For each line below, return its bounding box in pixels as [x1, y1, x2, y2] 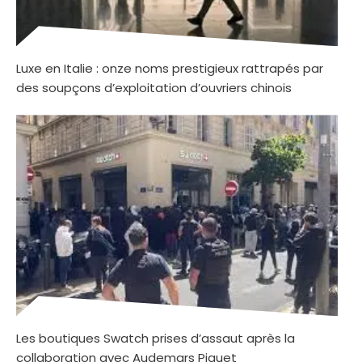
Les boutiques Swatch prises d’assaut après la [16, 330, 295, 347]
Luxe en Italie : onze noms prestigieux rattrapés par [16, 60, 323, 78]
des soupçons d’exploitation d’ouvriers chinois [16, 79, 292, 97]
